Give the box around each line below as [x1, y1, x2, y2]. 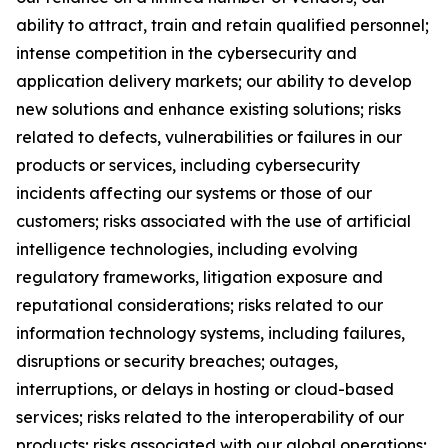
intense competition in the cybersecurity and [16, 43, 357, 63]
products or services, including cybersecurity [16, 155, 360, 175]
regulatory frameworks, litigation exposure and [16, 267, 383, 287]
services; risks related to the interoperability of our [16, 407, 404, 427]
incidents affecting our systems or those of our [16, 183, 372, 203]
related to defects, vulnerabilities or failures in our [16, 127, 402, 147]
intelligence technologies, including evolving [16, 239, 358, 259]
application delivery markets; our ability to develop [16, 71, 412, 91]
